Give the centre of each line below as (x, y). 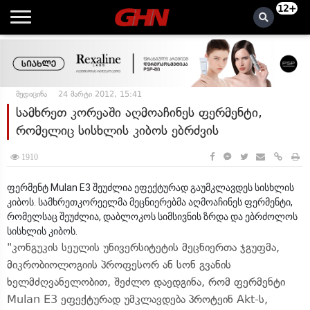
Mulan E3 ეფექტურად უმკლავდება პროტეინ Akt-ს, (137, 299)
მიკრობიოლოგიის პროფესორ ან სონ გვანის (119, 265)
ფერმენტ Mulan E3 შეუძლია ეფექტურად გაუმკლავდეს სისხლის (151, 188)
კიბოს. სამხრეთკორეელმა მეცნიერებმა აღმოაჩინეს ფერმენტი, (150, 202)
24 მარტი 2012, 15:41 (100, 94)
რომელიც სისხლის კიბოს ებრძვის (117, 130)
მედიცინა (31, 94)
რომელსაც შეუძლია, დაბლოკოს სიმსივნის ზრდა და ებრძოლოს (152, 217)
